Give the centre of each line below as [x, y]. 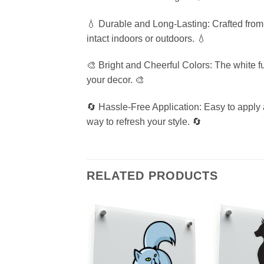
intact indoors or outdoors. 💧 [146, 38]
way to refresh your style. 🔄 [144, 122]
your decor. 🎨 [115, 80]
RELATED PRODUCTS [152, 175]
